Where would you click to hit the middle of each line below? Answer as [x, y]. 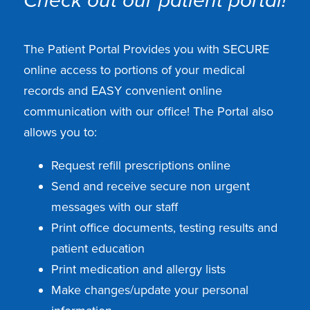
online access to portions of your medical [134, 70]
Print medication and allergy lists [138, 269]
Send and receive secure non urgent [150, 186]
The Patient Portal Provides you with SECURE [146, 49]
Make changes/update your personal [149, 290]
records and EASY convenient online [122, 91]
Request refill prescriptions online [140, 165]
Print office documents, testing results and [164, 228]
